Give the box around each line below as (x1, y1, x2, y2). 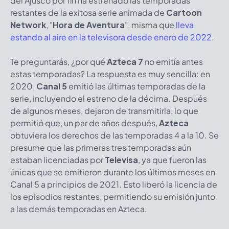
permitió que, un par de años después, (10, 117, 159, 128)
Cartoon (166, 7, 202, 18)
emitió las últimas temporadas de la (67, 80, 205, 91)
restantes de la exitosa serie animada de (10, 7, 166, 18)
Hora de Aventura (53, 19, 125, 30)
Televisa (105, 154, 138, 165)
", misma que (125, 19, 176, 30)
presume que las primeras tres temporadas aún (10, 142, 191, 153)
